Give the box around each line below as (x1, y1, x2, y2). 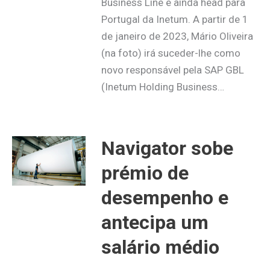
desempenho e (101, 186, 228, 210)
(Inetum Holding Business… (101, 81, 224, 93)
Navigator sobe (101, 137, 233, 160)
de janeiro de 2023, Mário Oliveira (101, 30, 253, 43)
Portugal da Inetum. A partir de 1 (101, 13, 248, 26)
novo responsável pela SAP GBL (101, 64, 244, 77)
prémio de (101, 162, 189, 185)
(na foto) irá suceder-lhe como (101, 47, 240, 60)
